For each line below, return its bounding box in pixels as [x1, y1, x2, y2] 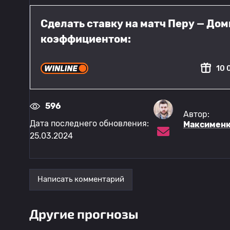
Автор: [183, 109, 209, 120]
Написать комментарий [37, 175, 124, 184]
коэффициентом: [41, 33, 131, 45]
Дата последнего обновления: [30, 118, 149, 128]
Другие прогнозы [29, 205, 139, 221]
